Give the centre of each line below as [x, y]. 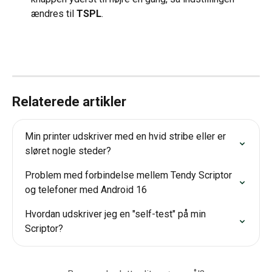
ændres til [54, 14]
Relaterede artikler [69, 102]
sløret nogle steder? [68, 151]
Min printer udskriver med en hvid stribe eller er [127, 137]
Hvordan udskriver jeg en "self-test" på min [117, 214]
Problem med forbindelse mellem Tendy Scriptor [130, 175]
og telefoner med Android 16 [86, 190]
